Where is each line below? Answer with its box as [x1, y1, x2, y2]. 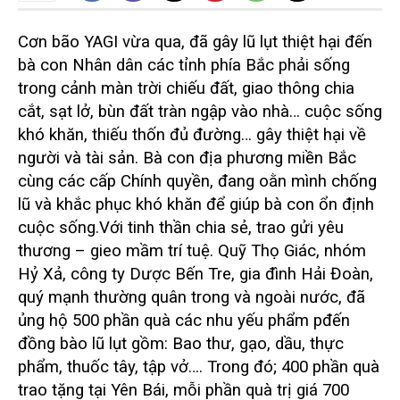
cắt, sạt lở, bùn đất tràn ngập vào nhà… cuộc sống [18, 101, 382, 121]
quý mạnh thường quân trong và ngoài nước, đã [18, 287, 365, 307]
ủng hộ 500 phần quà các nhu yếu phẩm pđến [18, 310, 350, 330]
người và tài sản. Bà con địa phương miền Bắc [18, 147, 356, 168]
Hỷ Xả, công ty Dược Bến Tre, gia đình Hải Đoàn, [18, 263, 373, 284]
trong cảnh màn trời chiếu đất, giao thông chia [18, 78, 354, 98]
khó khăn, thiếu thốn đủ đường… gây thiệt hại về [18, 124, 366, 145]
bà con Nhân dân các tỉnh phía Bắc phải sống [18, 54, 350, 75]
